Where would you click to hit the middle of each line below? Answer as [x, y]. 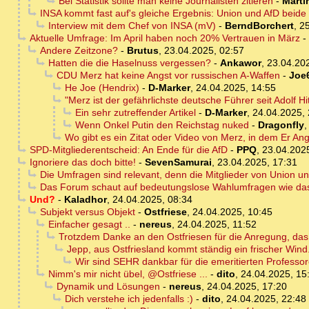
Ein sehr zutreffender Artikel [135, 113]
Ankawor [240, 63]
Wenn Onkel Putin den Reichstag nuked [162, 125]
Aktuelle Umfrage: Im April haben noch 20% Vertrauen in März [165, 38]
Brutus [142, 51]
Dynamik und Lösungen [108, 287]
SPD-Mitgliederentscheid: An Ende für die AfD [128, 150]
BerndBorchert [259, 26]
